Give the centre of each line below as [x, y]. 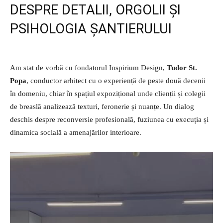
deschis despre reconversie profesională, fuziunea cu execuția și [109, 120]
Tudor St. [182, 68]
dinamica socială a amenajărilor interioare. [76, 133]
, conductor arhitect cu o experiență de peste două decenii [116, 81]
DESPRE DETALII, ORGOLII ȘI [95, 10]
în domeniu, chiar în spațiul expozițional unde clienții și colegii [108, 94]
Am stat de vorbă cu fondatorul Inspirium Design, [88, 68]
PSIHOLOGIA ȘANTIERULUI [91, 29]
